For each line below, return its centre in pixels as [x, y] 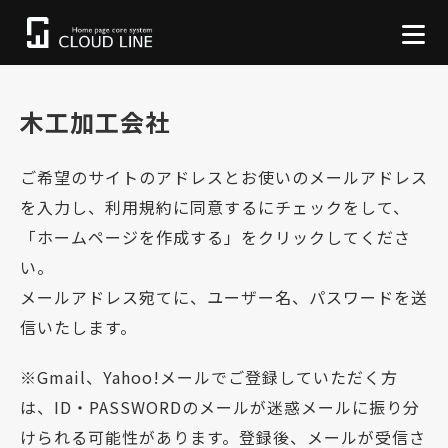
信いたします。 [78, 327]
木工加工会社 [95, 122]
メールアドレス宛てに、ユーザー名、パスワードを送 [224, 297]
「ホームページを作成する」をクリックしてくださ [215, 237]
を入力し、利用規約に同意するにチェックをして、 [215, 207]
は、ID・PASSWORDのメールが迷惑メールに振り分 [220, 407]
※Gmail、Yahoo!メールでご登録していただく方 [209, 377]
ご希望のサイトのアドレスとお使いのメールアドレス [224, 177]
